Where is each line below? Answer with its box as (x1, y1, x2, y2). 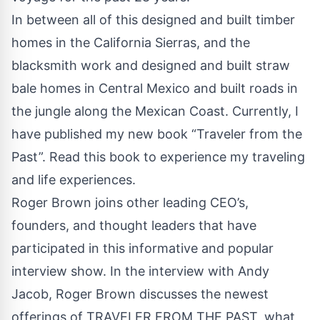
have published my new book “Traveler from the (11, 126, 302, 141)
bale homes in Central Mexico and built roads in (11, 80, 298, 96)
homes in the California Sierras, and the (11, 34, 250, 50)
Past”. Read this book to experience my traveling (11, 149, 305, 164)
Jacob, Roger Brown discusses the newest (11, 286, 269, 301)
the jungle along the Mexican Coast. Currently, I (11, 103, 299, 119)
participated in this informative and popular (11, 240, 274, 256)
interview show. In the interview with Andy (11, 263, 269, 279)
